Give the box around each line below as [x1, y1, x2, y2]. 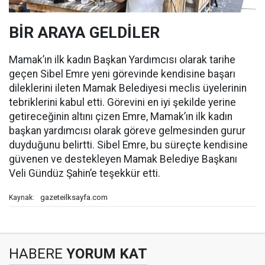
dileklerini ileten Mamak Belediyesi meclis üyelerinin [9, 82, 247, 94]
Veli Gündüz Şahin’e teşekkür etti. [9, 167, 160, 179]
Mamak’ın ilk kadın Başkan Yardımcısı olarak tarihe [9, 54, 235, 66]
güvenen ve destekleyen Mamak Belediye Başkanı [9, 153, 237, 165]
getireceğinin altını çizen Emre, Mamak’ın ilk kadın [9, 111, 232, 122]
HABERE [9, 245, 63, 262]
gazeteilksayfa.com [40, 193, 108, 202]
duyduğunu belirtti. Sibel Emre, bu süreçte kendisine [9, 139, 248, 151]
